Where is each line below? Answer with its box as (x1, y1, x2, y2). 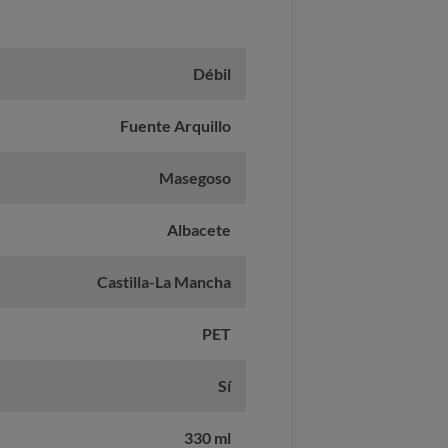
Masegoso (159, 168, 232, 188)
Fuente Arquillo (120, 116, 232, 136)
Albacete (167, 220, 232, 240)
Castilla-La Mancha (97, 272, 232, 292)
